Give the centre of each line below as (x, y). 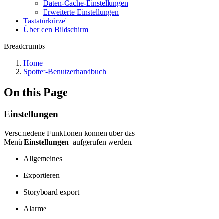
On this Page (36, 92)
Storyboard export (51, 192)
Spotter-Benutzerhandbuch (65, 72)
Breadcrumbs (24, 46)
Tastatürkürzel (45, 21)
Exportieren (42, 175)
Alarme (35, 208)
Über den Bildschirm (56, 30)
